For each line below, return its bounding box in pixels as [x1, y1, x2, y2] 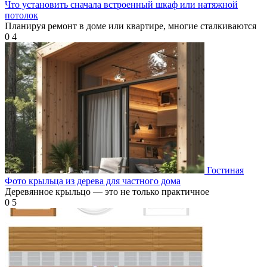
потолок [5, 10, 38, 21]
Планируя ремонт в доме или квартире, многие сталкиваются [5, 21, 256, 32]
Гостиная [207, 165, 244, 176]
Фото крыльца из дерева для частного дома [5, 176, 181, 187]
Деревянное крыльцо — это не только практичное [5, 187, 209, 197]
